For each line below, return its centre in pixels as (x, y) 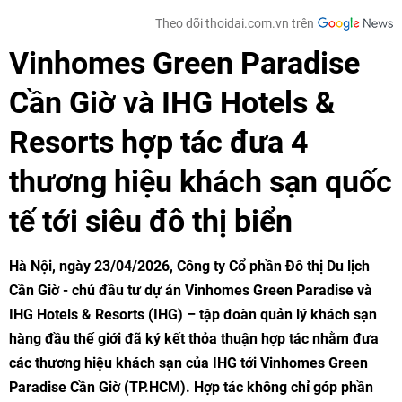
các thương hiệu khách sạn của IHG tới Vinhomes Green (188, 363)
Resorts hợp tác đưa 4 (159, 142)
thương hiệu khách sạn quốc (201, 181)
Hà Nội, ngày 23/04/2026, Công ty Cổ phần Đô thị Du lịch (189, 266)
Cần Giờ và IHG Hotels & (172, 102)
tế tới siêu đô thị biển (151, 221)
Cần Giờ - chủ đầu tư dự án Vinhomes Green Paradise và (191, 290)
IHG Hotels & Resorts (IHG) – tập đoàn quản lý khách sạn (193, 315)
